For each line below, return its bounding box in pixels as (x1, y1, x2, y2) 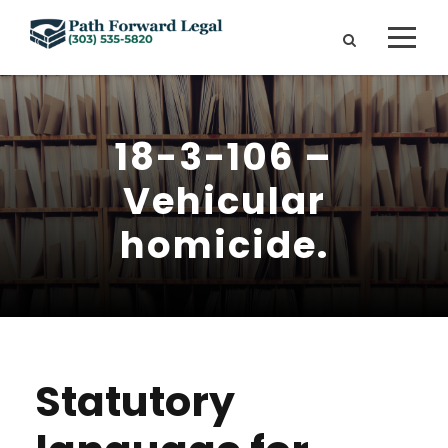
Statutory (35, 373, 235, 430)
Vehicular (122, 175, 326, 227)
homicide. (119, 219, 329, 271)
